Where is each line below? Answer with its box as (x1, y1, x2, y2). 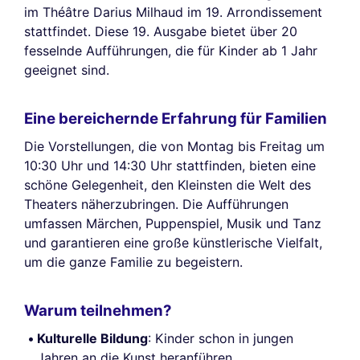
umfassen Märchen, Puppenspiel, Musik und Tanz (24, 215, 321, 231)
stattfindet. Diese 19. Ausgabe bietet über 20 (24, 22, 297, 39)
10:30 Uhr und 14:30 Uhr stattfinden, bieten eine (24, 157, 316, 174)
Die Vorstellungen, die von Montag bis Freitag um (24, 137, 325, 154)
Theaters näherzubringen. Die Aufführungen (24, 195, 288, 212)
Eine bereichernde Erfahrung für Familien (24, 109, 327, 129)
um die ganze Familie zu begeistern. (24, 253, 243, 270)
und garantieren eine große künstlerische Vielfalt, (24, 234, 322, 251)
